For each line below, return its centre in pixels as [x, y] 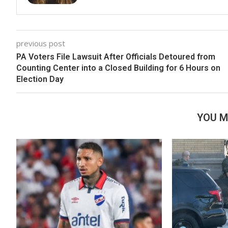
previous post [41, 43]
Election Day [40, 79]
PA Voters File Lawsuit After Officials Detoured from [116, 57]
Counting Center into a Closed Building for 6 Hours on [118, 68]
